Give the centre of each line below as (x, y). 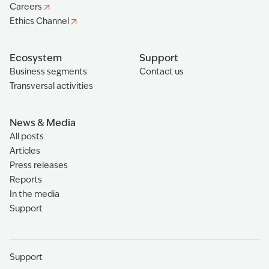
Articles (25, 151)
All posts (27, 137)
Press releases (39, 165)
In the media (35, 194)
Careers (26, 7)
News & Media (43, 123)
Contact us (162, 72)
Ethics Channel (39, 21)
